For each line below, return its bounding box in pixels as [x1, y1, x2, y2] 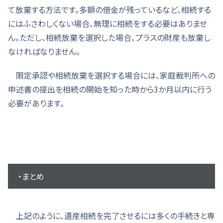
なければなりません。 [8, 45, 80, 57]
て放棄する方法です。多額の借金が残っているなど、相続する [8, 3, 211, 15]
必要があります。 [8, 97, 64, 109]
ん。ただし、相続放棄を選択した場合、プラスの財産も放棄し [8, 31, 211, 43]
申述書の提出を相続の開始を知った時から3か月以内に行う [8, 83, 212, 95]
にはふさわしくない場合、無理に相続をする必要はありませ [8, 17, 207, 29]
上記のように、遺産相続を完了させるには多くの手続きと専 [8, 209, 215, 222]
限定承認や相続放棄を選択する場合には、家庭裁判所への [8, 69, 215, 81]
